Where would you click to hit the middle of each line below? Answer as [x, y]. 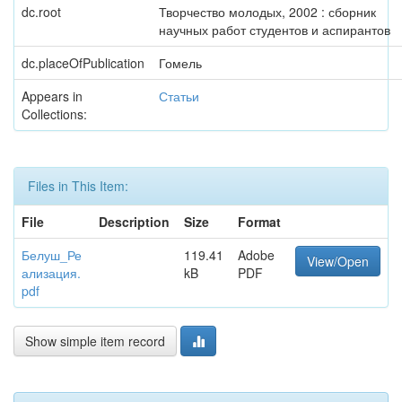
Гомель [180, 63]
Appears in [52, 96]
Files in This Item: [78, 186]
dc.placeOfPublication [83, 63]
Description [134, 222]
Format [259, 222]
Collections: [54, 114]
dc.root [41, 12]
